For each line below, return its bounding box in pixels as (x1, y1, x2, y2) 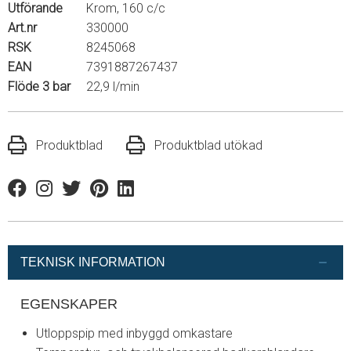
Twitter (62, 190, 100, 205)
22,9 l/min (86, 78, 139, 94)
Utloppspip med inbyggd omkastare (36, 325, 233, 341)
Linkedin (118, 190, 161, 205)
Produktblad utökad (154, 137, 262, 153)
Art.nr (8, 20, 37, 35)
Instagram (36, 190, 92, 205)
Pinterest (90, 190, 139, 205)
